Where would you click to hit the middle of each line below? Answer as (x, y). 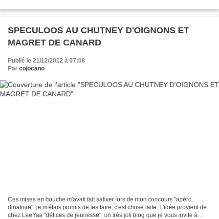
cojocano (32, 69)
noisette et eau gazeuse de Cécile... (55, 5)
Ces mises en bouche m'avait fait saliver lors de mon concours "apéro (100, 199)
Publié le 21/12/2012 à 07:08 (46, 61)
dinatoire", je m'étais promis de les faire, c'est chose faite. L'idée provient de (107, 207)
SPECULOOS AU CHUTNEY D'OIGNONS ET (99, 31)
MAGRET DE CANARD (55, 43)
